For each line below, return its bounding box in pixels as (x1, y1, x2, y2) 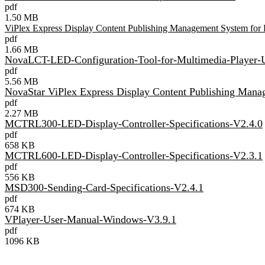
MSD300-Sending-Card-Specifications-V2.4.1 (5, 181, 203, 193)
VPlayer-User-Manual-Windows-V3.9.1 (5, 213, 176, 225)
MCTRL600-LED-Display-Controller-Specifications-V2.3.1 (5, 149, 263, 161)
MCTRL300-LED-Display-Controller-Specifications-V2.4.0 (5, 117, 263, 130)
